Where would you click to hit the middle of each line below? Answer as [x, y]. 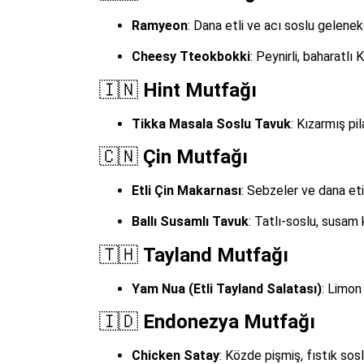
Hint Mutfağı [200, 90]
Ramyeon [160, 25]
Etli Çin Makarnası [186, 190]
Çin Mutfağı [195, 156]
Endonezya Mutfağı [229, 322]
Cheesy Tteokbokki [191, 57]
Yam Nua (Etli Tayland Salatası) [227, 288]
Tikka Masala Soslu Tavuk [211, 123]
